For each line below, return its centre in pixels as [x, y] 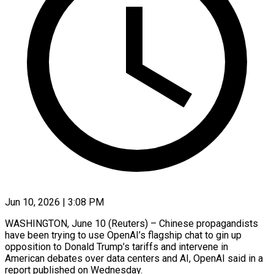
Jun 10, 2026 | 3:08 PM [54, 202]
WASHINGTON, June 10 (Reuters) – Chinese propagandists [131, 223]
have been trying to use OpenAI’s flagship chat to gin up [123, 235]
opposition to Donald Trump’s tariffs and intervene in [117, 246]
